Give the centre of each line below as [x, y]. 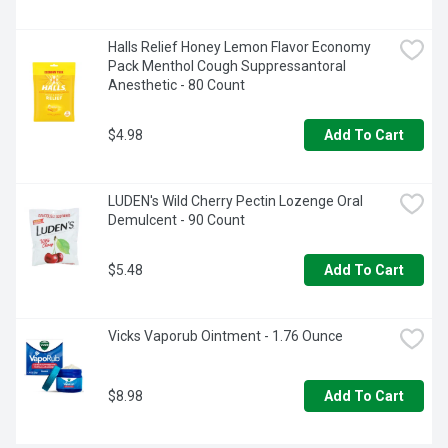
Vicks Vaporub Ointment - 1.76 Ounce [225, 336]
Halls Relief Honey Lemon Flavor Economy [239, 47]
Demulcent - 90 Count [176, 220]
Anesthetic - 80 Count [176, 85]
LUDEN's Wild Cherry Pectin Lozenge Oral [235, 201]
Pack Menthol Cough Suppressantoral [227, 66]
